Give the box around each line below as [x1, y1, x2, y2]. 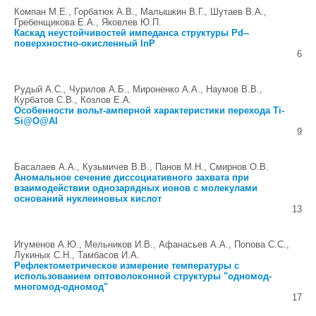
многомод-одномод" [14, 281, 108, 292]
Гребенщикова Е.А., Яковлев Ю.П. [14, 17, 162, 28]
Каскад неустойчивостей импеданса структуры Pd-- [14, 28, 249, 38]
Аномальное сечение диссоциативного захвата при [14, 172, 249, 183]
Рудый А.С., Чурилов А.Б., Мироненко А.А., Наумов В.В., [14, 84, 262, 95]
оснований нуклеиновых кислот [14, 193, 162, 204]
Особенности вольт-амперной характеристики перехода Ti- [14, 105, 284, 116]
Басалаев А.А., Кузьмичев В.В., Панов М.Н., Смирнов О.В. [14, 162, 269, 172]
